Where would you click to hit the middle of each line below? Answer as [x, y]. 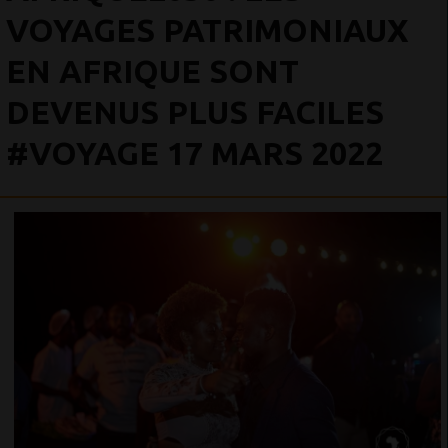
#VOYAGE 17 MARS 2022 [194, 153]
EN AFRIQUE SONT [152, 71]
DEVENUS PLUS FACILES [195, 112]
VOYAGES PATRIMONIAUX [207, 30]
